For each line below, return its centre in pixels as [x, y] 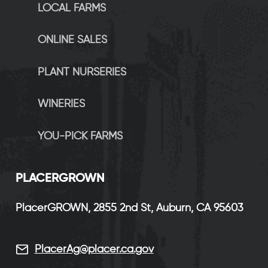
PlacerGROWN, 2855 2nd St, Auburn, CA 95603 [129, 208]
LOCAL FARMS [71, 8]
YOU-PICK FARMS [80, 137]
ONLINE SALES [72, 40]
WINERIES [61, 104]
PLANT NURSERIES [82, 72]
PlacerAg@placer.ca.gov [94, 250]
